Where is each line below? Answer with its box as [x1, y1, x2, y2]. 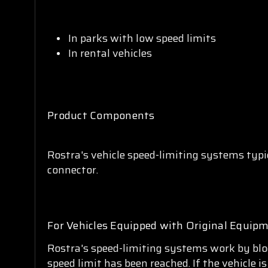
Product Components [47, 107, 155, 124]
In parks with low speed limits [68, 30, 217, 47]
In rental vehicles [68, 45, 153, 62]
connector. [47, 162, 98, 179]
